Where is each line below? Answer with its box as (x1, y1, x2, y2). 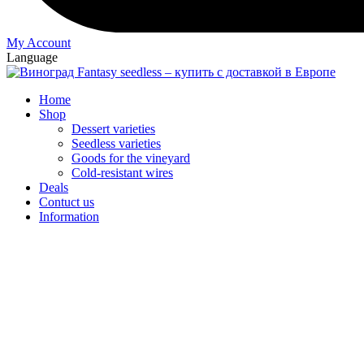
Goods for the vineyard (71, 151, 190, 166)
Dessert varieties (71, 122, 155, 136)
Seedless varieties (71, 136, 161, 151)
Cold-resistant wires (71, 166, 173, 180)
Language (6, 50, 58, 65)
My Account (6, 36, 71, 50)
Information (39, 210, 99, 224)
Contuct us (39, 195, 94, 210)
